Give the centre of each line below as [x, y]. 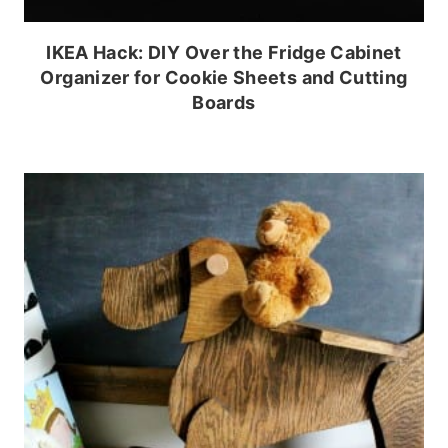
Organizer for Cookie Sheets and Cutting [224, 77]
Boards [224, 102]
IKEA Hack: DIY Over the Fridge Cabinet [224, 52]
